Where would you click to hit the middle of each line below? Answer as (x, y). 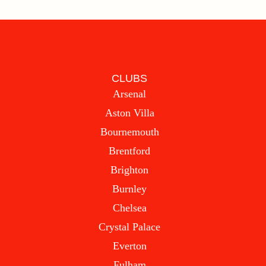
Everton (129, 246)
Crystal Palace (130, 227)
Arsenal (130, 94)
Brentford (130, 151)
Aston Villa (129, 113)
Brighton (130, 170)
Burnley (130, 189)
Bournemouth (129, 132)
